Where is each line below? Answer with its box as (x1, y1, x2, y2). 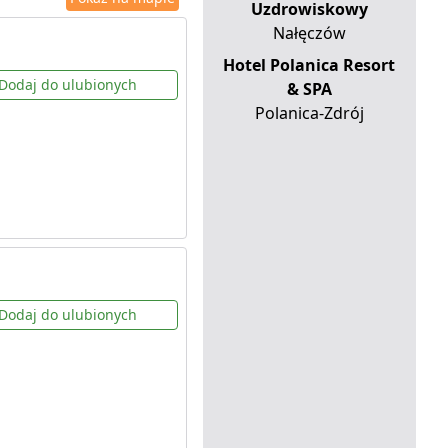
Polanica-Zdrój (254, 102, 364, 125)
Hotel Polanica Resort (223, 54, 396, 77)
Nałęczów (272, 22, 346, 45)
